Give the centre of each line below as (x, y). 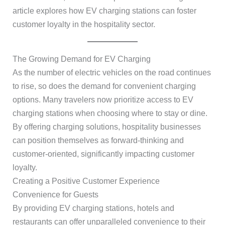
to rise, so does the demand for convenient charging (104, 86)
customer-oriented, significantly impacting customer (103, 154)
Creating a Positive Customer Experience (86, 181)
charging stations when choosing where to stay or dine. (110, 113)
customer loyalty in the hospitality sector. (84, 24)
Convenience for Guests (55, 195)
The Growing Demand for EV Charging (81, 59)
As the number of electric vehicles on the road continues (111, 73)
